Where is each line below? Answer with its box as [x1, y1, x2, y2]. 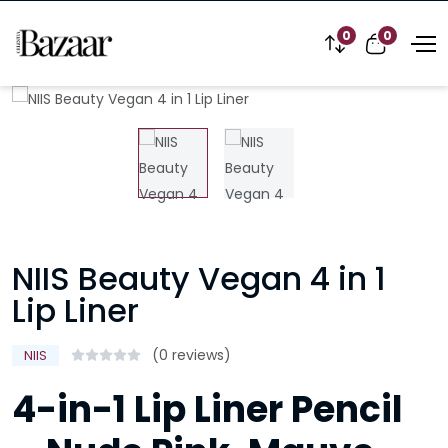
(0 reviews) [152, 345, 231, 365]
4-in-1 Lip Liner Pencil [12, 384, 403, 435]
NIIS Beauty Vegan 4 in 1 [12, 256, 386, 301]
